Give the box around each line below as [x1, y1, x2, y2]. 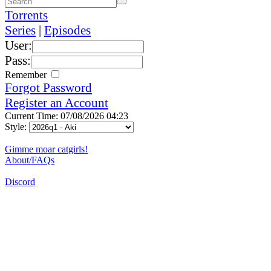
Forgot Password [5, 80, 92, 95]
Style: [5, 121, 29, 132]
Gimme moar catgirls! [5, 143, 88, 154]
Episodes [44, 22, 91, 38]
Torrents [5, 7, 48, 22]
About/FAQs [5, 154, 54, 165]
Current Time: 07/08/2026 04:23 [5, 110, 128, 121]
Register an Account [5, 95, 108, 110]
